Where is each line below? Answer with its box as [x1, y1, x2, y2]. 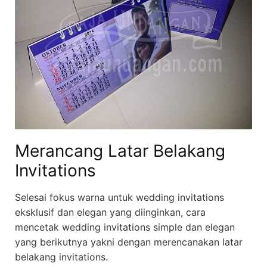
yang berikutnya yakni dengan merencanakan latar [15, 236, 243, 249]
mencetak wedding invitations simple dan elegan [15, 221, 235, 234]
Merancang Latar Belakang [15, 141, 225, 162]
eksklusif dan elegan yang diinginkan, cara [15, 206, 206, 219]
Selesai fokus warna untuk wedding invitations [15, 191, 224, 204]
